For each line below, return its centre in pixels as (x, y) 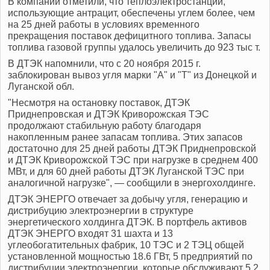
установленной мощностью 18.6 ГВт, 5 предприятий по (130, 257)
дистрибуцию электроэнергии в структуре (101, 211)
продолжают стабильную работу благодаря (105, 126)
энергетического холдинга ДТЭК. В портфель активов (127, 222)
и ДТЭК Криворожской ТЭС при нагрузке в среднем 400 (133, 160)
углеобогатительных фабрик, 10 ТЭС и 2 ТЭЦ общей (126, 245)
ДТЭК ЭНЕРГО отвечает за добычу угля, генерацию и (128, 199)
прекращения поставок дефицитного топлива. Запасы (130, 36)
